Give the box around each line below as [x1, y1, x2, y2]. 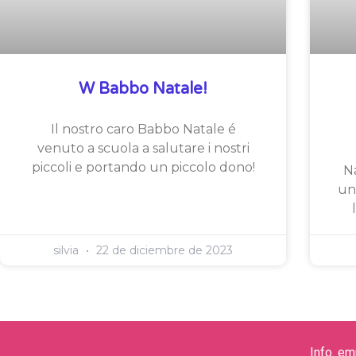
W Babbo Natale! [79, 79, 207, 99]
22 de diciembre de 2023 [93, 242, 233, 257]
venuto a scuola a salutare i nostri [37, 140, 250, 156]
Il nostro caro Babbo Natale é [50, 121, 236, 137]
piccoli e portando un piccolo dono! [31, 159, 255, 175]
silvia [53, 242, 82, 257]
